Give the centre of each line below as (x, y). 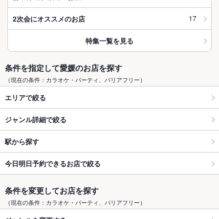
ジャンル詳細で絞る (36, 119)
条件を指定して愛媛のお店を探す (64, 68)
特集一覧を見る (109, 40)
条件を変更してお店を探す (52, 191)
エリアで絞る (25, 97)
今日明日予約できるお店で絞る (53, 163)
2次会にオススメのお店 (49, 18)
